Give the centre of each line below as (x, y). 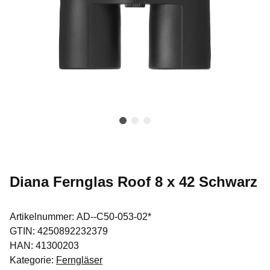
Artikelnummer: (43, 217)
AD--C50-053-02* (114, 217)
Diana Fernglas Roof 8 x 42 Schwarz (133, 182)
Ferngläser (79, 260)
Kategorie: (33, 260)
